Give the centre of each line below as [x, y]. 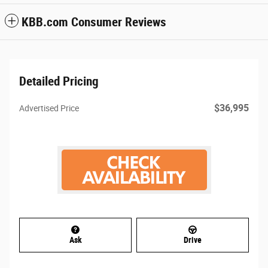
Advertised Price [49, 108]
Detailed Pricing [59, 81]
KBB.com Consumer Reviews [94, 22]
